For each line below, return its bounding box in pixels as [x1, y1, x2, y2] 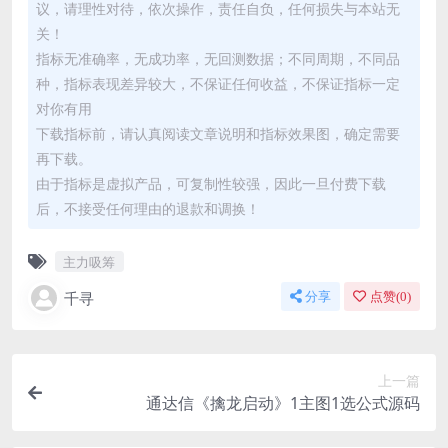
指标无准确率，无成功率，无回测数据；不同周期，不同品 [36, 49, 400, 69]
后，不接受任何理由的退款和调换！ [36, 199, 260, 219]
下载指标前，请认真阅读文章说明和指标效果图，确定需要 [36, 124, 400, 144]
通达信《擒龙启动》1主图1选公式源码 [146, 392, 420, 415]
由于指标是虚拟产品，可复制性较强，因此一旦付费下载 [36, 174, 386, 194]
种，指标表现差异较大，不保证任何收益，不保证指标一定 [36, 74, 400, 94]
